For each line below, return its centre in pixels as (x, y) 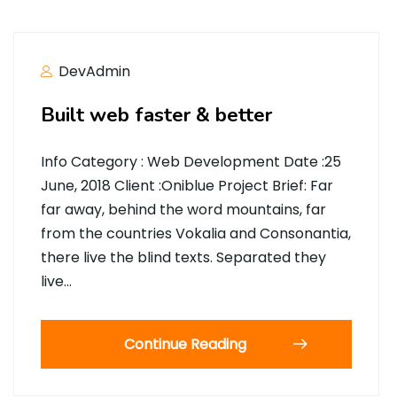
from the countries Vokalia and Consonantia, (196, 234)
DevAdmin (93, 71)
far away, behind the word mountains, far (183, 210)
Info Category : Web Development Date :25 (191, 162)
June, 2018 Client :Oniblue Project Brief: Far (187, 186)
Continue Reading (185, 344)
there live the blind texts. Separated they (183, 257)
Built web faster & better (156, 115)
